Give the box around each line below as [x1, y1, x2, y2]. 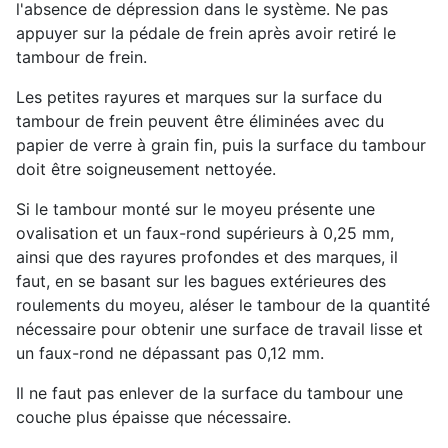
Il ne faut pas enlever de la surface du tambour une [16, 383, 403, 404]
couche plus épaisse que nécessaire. [16, 407, 291, 428]
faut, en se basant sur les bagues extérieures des [16, 271, 386, 292]
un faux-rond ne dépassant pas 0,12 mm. [16, 343, 324, 364]
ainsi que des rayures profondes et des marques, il [16, 247, 398, 268]
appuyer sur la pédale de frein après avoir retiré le [16, 23, 396, 44]
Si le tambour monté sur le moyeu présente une [16, 199, 375, 220]
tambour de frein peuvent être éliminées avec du [16, 111, 384, 132]
